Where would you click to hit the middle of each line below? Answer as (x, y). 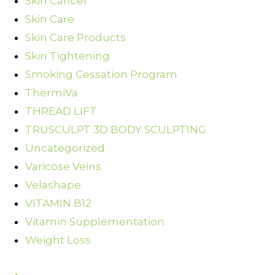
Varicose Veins (63, 167)
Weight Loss (58, 240)
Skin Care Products (76, 38)
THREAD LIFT (61, 111)
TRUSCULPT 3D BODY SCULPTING (116, 130)
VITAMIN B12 (58, 203)
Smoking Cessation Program (101, 75)
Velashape (53, 185)
